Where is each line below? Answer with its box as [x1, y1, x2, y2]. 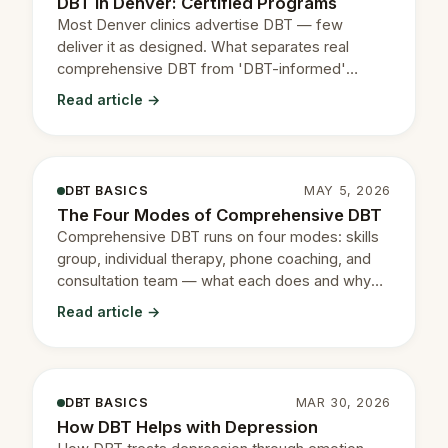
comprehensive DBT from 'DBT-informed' [57, 59, 346, 78]
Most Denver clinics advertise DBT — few [57, 15, 343, 34]
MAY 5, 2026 [304, 182, 391, 198]
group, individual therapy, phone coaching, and [57, 249, 371, 268]
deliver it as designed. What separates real [57, 37, 349, 56]
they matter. [57, 293, 139, 312]
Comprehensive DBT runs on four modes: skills [57, 227, 379, 246]
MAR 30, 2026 [295, 394, 391, 410]
